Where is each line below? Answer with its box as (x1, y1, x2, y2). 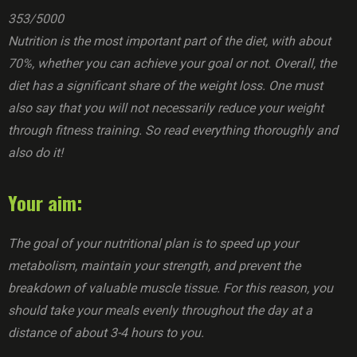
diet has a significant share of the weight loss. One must (8, 78, 323, 93)
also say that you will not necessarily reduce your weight (8, 100, 324, 116)
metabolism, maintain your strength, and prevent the (8, 258, 300, 273)
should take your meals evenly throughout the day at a (8, 303, 312, 318)
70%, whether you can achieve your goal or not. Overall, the (8, 56, 336, 71)
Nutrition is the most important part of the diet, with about (8, 33, 331, 49)
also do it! (8, 145, 63, 160)
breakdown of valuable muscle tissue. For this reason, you (8, 280, 333, 296)
